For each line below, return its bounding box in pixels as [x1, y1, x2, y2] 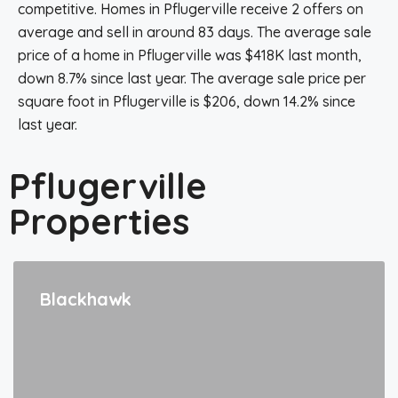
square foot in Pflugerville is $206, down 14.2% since [18, 92, 355, 110]
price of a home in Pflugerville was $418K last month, [18, 46, 362, 64]
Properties [9, 199, 189, 243]
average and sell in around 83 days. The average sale [18, 23, 371, 41]
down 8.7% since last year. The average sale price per [18, 69, 366, 87]
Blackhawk [40, 288, 131, 310]
